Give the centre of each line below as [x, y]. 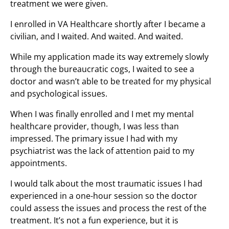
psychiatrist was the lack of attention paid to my [102, 151]
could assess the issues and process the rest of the [108, 208]
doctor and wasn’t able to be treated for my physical [111, 81]
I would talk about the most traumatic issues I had [106, 184]
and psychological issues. [59, 94]
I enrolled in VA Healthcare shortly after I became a [108, 24]
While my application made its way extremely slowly [109, 57]
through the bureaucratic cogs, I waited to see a [102, 69]
